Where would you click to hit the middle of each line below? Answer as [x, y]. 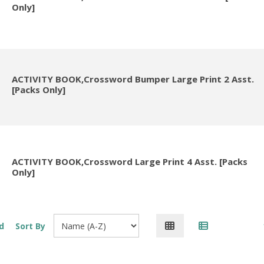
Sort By [30, 226]
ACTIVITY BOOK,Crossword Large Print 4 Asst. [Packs [129, 162]
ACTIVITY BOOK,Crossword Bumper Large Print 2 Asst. [133, 79]
